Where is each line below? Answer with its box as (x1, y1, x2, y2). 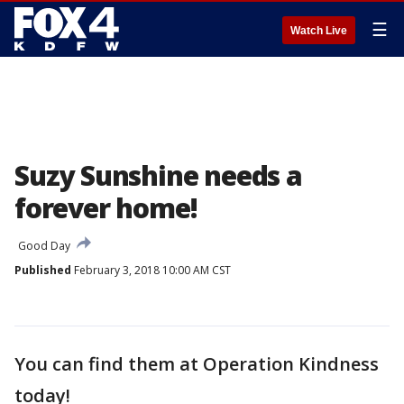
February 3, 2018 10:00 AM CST (71, 262, 231, 278)
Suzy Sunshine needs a (14, 157, 302, 194)
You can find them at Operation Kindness (14, 352, 379, 376)
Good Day (18, 238, 70, 253)
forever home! (14, 189, 197, 226)
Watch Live (290, 24, 347, 37)
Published (14, 262, 71, 278)
